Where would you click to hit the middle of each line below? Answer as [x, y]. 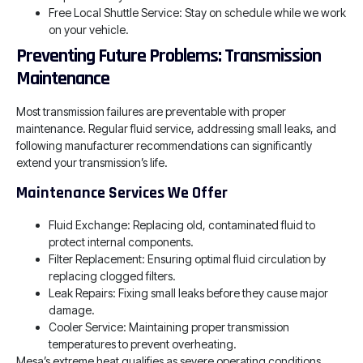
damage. [72, 310]
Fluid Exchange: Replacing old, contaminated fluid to [182, 225]
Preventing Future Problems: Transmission [169, 56]
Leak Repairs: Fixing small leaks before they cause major [188, 293]
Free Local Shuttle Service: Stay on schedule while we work [197, 12]
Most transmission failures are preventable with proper [151, 111]
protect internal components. [121, 242]
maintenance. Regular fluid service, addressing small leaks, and [176, 128]
